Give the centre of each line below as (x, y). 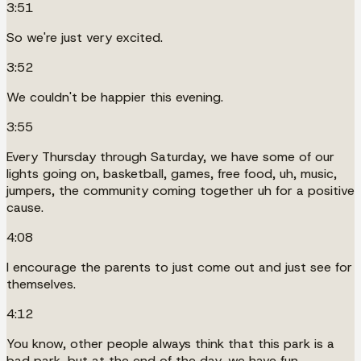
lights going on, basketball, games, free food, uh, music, (172, 173)
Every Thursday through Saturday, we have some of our (170, 156)
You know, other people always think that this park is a (170, 343)
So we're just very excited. (85, 37)
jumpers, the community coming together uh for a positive (180, 190)
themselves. (41, 284)
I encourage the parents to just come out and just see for (179, 267)
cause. (25, 207)
